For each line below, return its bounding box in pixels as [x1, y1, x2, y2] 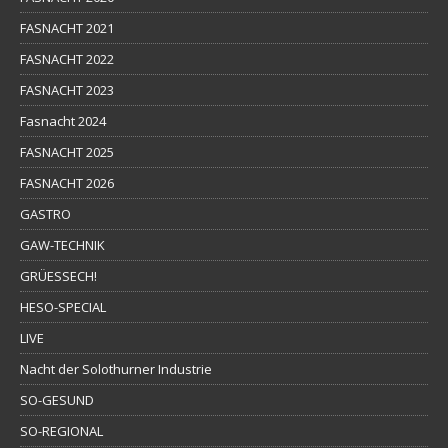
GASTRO [20, 204, 71, 223]
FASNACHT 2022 [20, 49, 114, 68]
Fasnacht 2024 [20, 111, 106, 130]
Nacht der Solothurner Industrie [20, 359, 212, 378]
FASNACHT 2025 [20, 142, 114, 161]
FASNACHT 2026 [20, 173, 114, 192]
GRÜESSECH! [20, 266, 97, 285]
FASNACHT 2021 [20, 18, 114, 37]
